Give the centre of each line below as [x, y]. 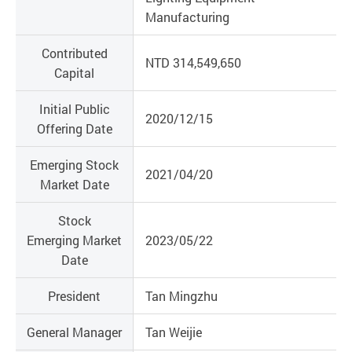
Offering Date [74, 128]
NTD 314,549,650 [193, 62]
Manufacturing [187, 16]
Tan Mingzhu [181, 295]
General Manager [74, 332]
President [74, 295]
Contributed [74, 53]
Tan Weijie [174, 332]
